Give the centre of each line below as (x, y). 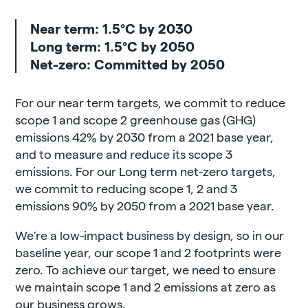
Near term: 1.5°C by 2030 (112, 28)
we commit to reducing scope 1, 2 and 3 (126, 188)
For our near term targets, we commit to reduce (151, 102)
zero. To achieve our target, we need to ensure (146, 269)
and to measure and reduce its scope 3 (124, 154)
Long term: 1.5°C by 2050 (113, 46)
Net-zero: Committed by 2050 (128, 64)
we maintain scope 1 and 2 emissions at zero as (146, 286)
